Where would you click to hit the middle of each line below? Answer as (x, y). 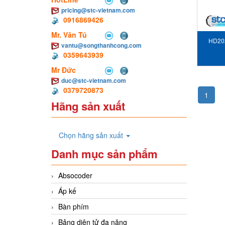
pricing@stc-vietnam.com (98, 10)
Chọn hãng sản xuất (92, 135)
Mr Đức (65, 70)
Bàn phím (74, 207)
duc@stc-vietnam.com (94, 81)
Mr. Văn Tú (70, 35)
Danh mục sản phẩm (104, 154)
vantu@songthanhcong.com (101, 45)
